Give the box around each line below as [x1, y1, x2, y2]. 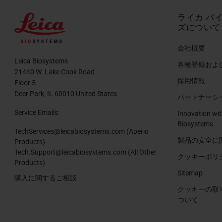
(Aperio [125, 126, 149, 136]
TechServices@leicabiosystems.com [14, 126, 125, 136]
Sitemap [177, 168, 203, 177]
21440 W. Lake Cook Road [14, 67, 95, 77]
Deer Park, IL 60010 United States [14, 89, 117, 99]
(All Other [126, 147, 157, 157]
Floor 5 [14, 78, 36, 88]
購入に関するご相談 [14, 173, 77, 183]
